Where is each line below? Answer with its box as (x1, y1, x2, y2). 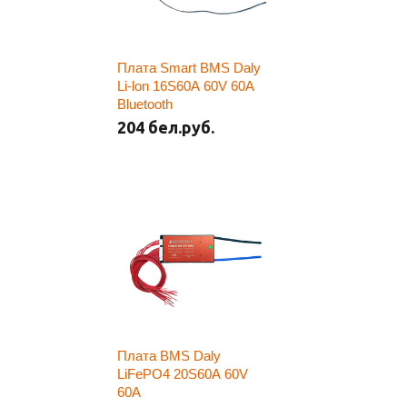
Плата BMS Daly (117, 348, 221, 363)
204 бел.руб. (117, 118, 214, 136)
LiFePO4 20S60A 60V (117, 366, 248, 382)
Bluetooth (117, 96, 173, 112)
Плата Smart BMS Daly (117, 60, 261, 75)
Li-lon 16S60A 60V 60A (117, 78, 254, 94)
